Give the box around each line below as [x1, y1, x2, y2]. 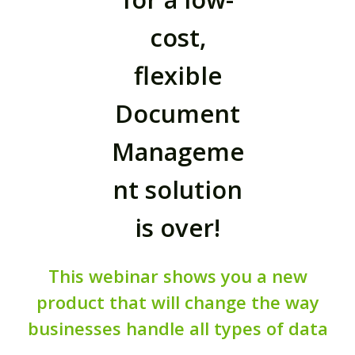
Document [115, 97, 240, 131]
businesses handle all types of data [27, 316, 328, 341]
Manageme [111, 135, 244, 169]
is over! [135, 211, 220, 245]
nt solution [113, 173, 242, 207]
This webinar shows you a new [48, 264, 307, 288]
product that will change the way [36, 290, 319, 315]
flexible [133, 59, 222, 93]
